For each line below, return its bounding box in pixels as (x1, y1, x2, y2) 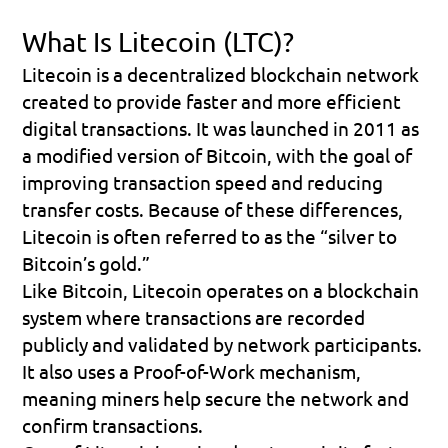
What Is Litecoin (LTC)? (22, 24, 295, 58)
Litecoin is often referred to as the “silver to (22, 223, 398, 248)
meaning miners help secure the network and (22, 385, 410, 410)
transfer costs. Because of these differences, (22, 196, 404, 221)
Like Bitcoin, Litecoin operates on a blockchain (22, 277, 420, 302)
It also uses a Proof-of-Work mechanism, (22, 358, 362, 383)
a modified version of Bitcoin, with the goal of (22, 142, 413, 167)
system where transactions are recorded (22, 304, 366, 329)
